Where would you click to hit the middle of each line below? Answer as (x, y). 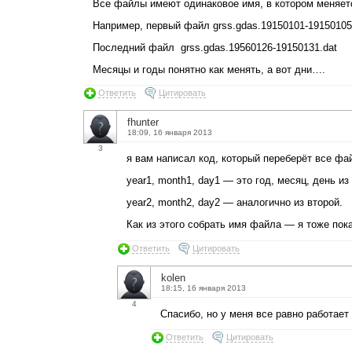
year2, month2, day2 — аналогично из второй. (235, 202)
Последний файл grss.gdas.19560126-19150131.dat (215, 47)
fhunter (143, 123)
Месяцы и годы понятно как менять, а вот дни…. (209, 69)
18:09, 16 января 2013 (170, 133)
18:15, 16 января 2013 (203, 288)
